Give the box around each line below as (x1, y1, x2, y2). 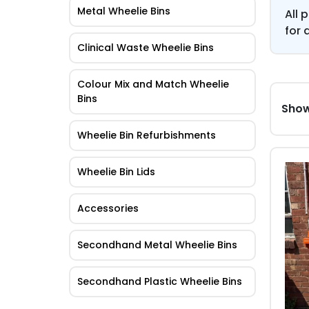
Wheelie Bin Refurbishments (77, 128, 216, 143)
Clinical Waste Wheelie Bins (77, 41, 214, 55)
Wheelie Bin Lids (77, 165, 155, 179)
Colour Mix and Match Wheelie (77, 77, 229, 92)
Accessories (77, 201, 139, 216)
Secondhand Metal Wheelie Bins (77, 238, 237, 252)
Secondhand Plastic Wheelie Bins (77, 275, 242, 289)
